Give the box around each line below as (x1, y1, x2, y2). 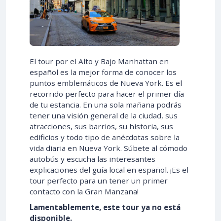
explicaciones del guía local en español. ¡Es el (30, 164, 188, 175)
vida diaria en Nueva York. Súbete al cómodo (30, 143, 187, 153)
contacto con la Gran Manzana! (30, 186, 139, 196)
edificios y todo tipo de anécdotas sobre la (30, 132, 180, 142)
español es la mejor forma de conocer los (30, 67, 177, 77)
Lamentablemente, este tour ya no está (30, 202, 181, 212)
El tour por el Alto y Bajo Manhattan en (30, 56, 169, 66)
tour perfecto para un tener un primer (30, 175, 168, 185)
